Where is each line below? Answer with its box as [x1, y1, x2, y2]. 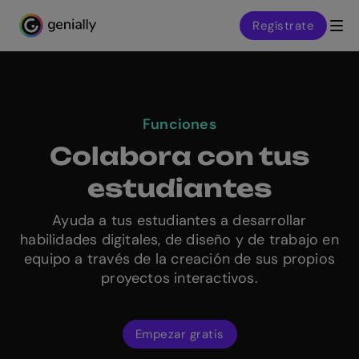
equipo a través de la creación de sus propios [23, 249, 335, 268]
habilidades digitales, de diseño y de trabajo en [20, 230, 339, 249]
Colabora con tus [50, 141, 309, 171]
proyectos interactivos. [101, 268, 258, 288]
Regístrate [252, 18, 314, 34]
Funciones [143, 115, 216, 134]
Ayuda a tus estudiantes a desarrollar [52, 211, 307, 230]
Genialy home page [19, 26, 133, 43]
